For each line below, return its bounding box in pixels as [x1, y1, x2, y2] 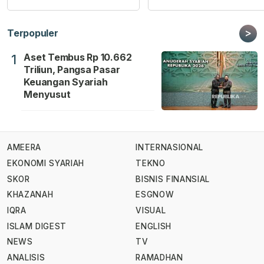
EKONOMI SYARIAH [7, 158, 85, 168]
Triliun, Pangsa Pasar [24, 63, 120, 75]
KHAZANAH [7, 190, 54, 200]
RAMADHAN [136, 252, 183, 262]
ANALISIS [7, 252, 45, 262]
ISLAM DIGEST [7, 221, 67, 231]
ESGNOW [136, 190, 174, 200]
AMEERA [7, 143, 41, 153]
